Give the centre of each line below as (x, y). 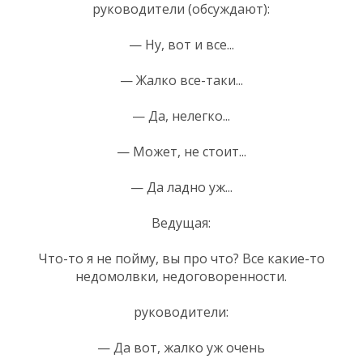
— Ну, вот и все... (181, 44)
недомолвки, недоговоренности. (181, 276)
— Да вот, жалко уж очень (181, 347)
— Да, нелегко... (181, 115)
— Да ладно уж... (181, 187)
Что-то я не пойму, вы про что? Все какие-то (181, 258)
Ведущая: (181, 222)
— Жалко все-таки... (181, 80)
